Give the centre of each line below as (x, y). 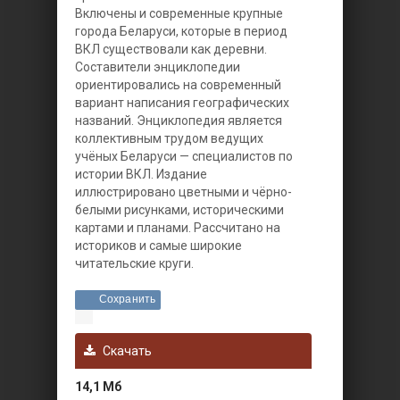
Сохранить (127, 299)
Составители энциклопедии (158, 67)
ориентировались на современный (178, 85)
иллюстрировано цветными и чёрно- (183, 192)
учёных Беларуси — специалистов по (184, 156)
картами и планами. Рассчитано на (178, 228)
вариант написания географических (182, 103)
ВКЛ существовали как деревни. (171, 49)
